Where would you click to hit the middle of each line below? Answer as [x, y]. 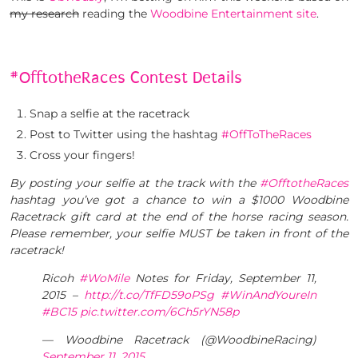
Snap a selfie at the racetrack [109, 114]
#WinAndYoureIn [268, 295]
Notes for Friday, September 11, [223, 278]
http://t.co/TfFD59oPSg [149, 295]
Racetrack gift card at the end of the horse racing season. [179, 217]
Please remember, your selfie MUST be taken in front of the [179, 234]
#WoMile [104, 278]
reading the [115, 13]
